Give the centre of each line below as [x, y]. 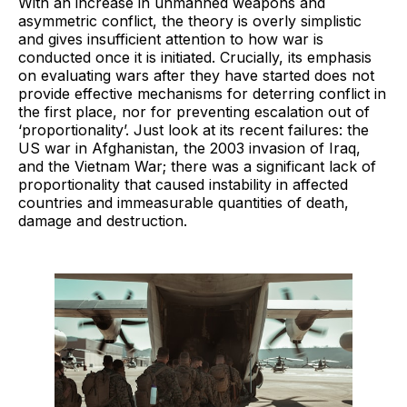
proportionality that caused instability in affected [183, 184]
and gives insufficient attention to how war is [171, 39]
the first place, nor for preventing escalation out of [194, 111]
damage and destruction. [105, 220]
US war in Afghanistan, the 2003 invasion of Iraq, [189, 148]
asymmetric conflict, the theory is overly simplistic [190, 20]
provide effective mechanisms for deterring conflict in [202, 93]
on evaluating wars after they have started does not [196, 75]
